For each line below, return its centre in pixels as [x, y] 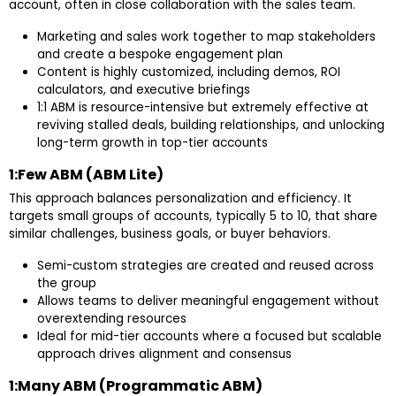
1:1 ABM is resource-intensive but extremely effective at [203, 108]
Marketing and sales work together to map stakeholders [206, 37]
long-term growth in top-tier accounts [152, 143]
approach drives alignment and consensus [164, 354]
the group [67, 284]
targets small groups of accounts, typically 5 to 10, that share [193, 217]
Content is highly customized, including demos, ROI [189, 72]
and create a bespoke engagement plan [160, 55]
